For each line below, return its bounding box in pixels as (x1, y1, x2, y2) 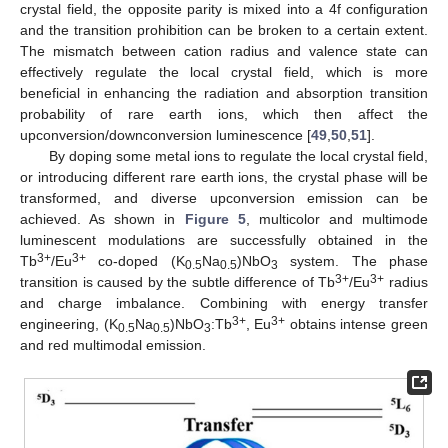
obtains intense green (285, 315, 429, 332)
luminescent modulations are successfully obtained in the (20, 231, 428, 248)
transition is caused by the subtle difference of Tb (20, 273, 336, 290)
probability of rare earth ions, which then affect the (20, 105, 428, 122)
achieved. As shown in (20, 210, 185, 227)
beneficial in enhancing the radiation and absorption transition (20, 84, 428, 101)
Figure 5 (184, 210, 246, 227)
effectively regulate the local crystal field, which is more (20, 63, 428, 80)
